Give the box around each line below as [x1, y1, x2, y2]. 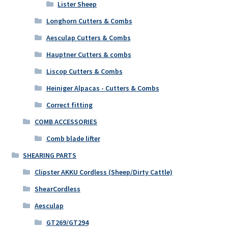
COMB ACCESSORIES [34, 117, 97, 127]
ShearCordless [34, 184, 80, 194]
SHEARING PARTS [23, 151, 77, 160]
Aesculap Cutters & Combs [46, 33, 131, 43]
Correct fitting [46, 100, 93, 110]
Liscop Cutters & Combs [46, 67, 123, 76]
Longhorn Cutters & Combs [46, 16, 132, 26]
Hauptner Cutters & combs [46, 50, 131, 60]
